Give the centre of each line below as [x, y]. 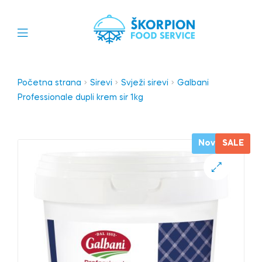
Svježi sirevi [145, 83]
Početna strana [49, 83]
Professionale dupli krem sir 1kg [80, 98]
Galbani [193, 83]
